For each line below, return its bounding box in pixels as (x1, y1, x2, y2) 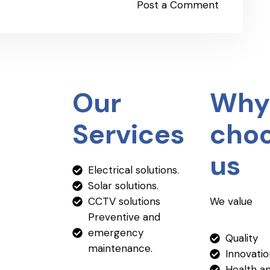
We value (210, 195, 253, 208)
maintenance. (88, 242, 153, 255)
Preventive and (88, 210, 161, 224)
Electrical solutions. (88, 163, 180, 177)
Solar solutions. (88, 179, 159, 192)
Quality (225, 231, 259, 245)
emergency (88, 226, 144, 239)
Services (72, 116, 184, 152)
